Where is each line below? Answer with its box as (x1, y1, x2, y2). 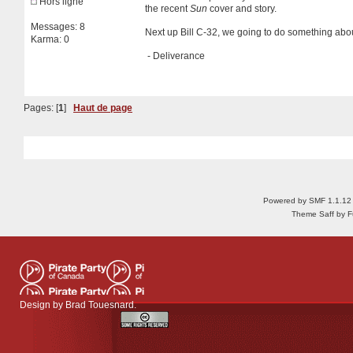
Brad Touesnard (65, 299, 134, 310)
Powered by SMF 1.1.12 (263, 195, 351, 205)
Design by (20, 299, 65, 310)
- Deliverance (145, 50, 205, 61)
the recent (145, 2, 190, 14)
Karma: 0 (31, 33, 69, 45)
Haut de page (73, 102, 132, 113)
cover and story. (207, 2, 277, 14)
